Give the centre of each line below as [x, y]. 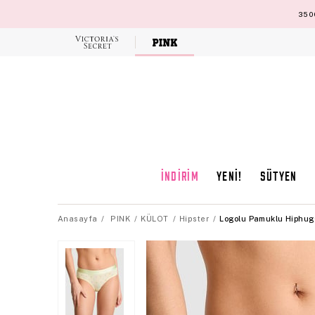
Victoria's [115, 45]
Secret [110, 53]
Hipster [194, 218]
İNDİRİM [180, 177]
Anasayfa [78, 218]
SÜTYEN [278, 177]
